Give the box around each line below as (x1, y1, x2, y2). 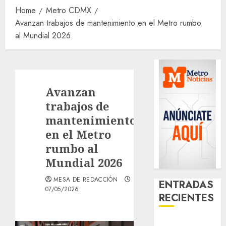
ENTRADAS (159, 177, 214, 192)
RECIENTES (159, 190, 214, 205)
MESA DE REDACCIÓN (53, 175, 118, 184)
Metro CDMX (46, 4, 91, 16)
